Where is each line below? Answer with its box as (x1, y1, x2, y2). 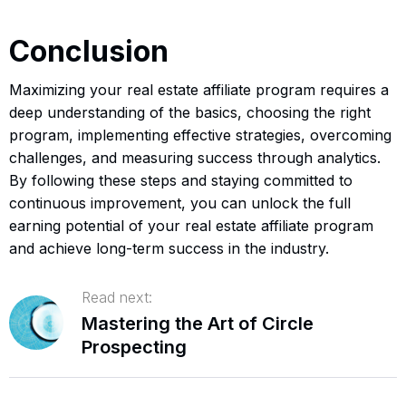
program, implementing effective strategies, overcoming (9, 125, 391, 144)
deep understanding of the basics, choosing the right (9, 102, 371, 121)
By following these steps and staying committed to (9, 170, 353, 189)
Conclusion (9, 33, 169, 69)
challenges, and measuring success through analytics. (9, 148, 381, 167)
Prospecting (82, 335, 187, 358)
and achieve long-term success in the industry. (9, 238, 329, 257)
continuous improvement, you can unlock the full (9, 193, 351, 212)
